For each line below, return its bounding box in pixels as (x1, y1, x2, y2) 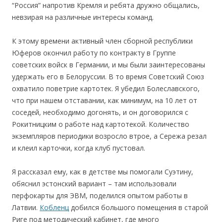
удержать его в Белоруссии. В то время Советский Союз (12, 71, 204, 81)
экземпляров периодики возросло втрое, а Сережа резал (12, 131, 207, 141)
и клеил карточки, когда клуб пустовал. (12, 143, 145, 153)
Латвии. (12, 202, 40, 212)
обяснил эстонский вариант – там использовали (12, 178, 176, 188)
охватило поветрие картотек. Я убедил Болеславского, (12, 83, 200, 93)
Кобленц (40, 202, 69, 212)
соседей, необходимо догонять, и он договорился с (12, 107, 188, 117)
